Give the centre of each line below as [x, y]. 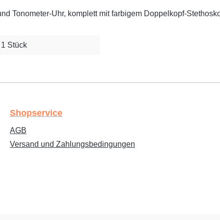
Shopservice [36, 113]
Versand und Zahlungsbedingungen [72, 144]
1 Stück [14, 45]
